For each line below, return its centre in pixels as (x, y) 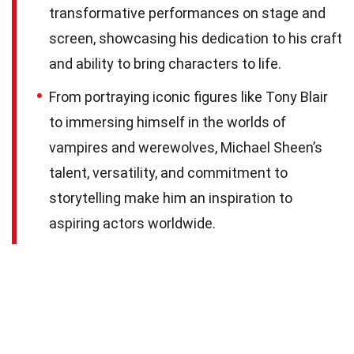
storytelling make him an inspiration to (171, 198)
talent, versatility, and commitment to (168, 173)
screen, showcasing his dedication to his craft (196, 39)
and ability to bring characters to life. (165, 64)
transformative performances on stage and (187, 13)
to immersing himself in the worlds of (168, 122)
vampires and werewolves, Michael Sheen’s (186, 148)
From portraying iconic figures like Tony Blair (188, 97)
